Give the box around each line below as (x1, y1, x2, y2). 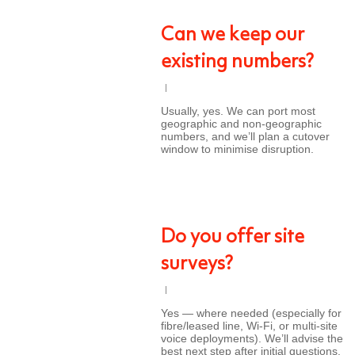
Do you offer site (161, 228, 304, 247)
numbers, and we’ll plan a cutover (161, 130, 330, 143)
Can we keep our (161, 26, 304, 45)
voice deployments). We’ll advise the (161, 332, 343, 345)
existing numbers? (161, 53, 314, 72)
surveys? (161, 255, 233, 274)
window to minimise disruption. (161, 143, 314, 155)
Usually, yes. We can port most (161, 105, 315, 117)
